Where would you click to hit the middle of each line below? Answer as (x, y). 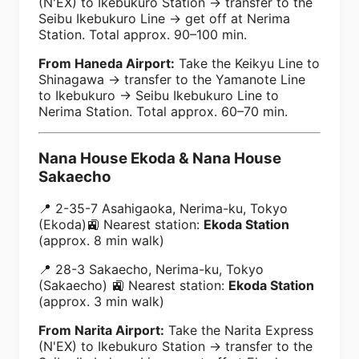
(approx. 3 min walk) (101, 302)
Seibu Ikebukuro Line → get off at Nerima (164, 18)
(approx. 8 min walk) (101, 241)
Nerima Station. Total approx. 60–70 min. (163, 111)
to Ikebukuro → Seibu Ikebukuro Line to (159, 95)
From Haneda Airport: (107, 63)
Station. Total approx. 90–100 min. (143, 34)
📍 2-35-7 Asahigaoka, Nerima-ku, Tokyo (163, 209)
